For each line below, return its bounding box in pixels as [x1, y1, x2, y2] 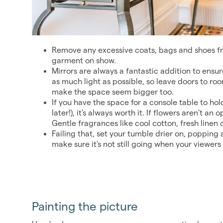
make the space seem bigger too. [52, 88, 174, 97]
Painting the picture [32, 200, 138, 214]
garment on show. [52, 56, 116, 65]
